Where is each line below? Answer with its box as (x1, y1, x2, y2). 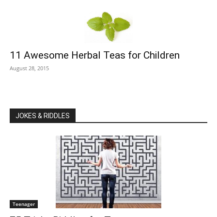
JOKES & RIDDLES (15, 112, 70, 120)
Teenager (13, 201, 35, 207)
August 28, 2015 (10, 64, 49, 72)
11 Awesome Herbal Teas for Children (10, 49, 180, 61)
